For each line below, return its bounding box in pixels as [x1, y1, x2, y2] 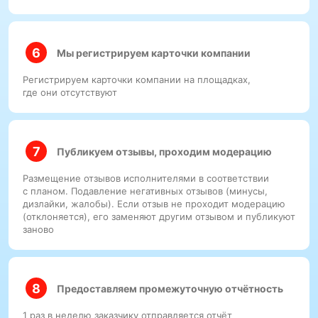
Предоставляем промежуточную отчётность [57, 282, 283, 295]
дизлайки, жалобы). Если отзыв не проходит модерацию [23, 198, 285, 210]
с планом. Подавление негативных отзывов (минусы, [23, 185, 268, 197]
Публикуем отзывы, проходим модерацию [57, 145, 272, 158]
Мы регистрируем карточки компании [57, 46, 251, 59]
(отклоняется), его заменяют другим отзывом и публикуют [23, 211, 295, 223]
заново [23, 224, 54, 236]
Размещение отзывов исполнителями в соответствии [23, 172, 269, 185]
